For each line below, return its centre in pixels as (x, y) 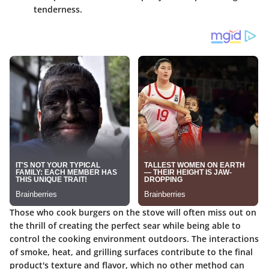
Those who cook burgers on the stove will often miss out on (133, 212)
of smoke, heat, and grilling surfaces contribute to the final (131, 252)
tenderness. (58, 9)
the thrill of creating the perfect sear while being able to (125, 225)
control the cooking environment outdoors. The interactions (134, 238)
